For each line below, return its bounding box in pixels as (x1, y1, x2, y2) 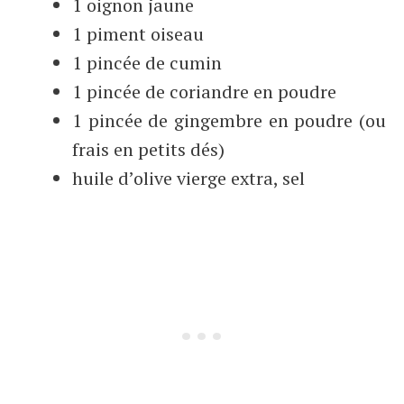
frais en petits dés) (72, 137, 225, 161)
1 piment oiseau (72, 22, 204, 46)
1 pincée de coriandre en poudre (72, 79, 336, 104)
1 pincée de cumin (72, 50, 222, 75)
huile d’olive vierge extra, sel (72, 166, 305, 190)
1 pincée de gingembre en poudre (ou (72, 108, 386, 133)
